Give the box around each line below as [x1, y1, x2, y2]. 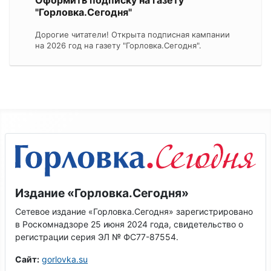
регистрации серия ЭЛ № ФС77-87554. [15, 232, 178, 243]
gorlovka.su [42, 254, 88, 265]
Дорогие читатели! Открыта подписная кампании [34, 29, 230, 39]
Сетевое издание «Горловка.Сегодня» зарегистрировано [15, 206, 253, 217]
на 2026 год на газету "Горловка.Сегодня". [34, 40, 201, 50]
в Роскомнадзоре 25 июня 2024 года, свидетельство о [15, 219, 243, 230]
